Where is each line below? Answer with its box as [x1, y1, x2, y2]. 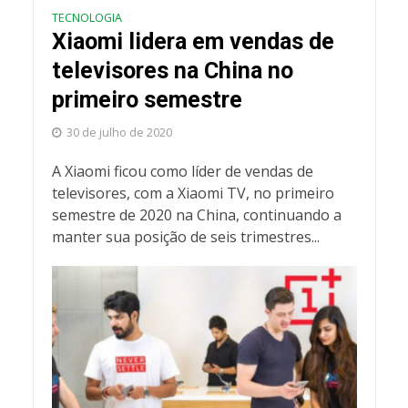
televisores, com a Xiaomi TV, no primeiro [51, 182, 334, 203]
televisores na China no [51, 56, 293, 84]
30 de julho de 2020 [66, 124, 172, 140]
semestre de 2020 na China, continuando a [51, 204, 342, 225]
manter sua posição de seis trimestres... [51, 226, 320, 247]
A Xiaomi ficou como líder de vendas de [51, 160, 313, 181]
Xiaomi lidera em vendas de [51, 27, 334, 55]
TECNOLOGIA [51, 9, 122, 25]
